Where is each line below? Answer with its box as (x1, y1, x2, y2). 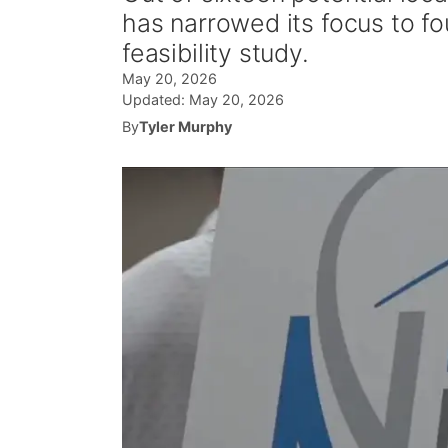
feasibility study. (122, 38, 309, 68)
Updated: (122, 91, 189, 108)
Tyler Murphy (139, 118, 232, 135)
